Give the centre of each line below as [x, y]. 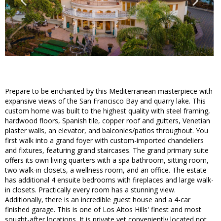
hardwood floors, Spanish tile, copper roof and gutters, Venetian [108, 121]
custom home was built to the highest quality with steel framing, [108, 111]
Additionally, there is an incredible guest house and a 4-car [98, 200]
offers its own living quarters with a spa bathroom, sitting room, [107, 160]
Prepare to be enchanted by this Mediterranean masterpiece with [109, 91]
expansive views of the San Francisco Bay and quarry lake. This [105, 101]
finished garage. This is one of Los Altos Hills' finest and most [103, 210]
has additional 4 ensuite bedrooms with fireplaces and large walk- [109, 180]
